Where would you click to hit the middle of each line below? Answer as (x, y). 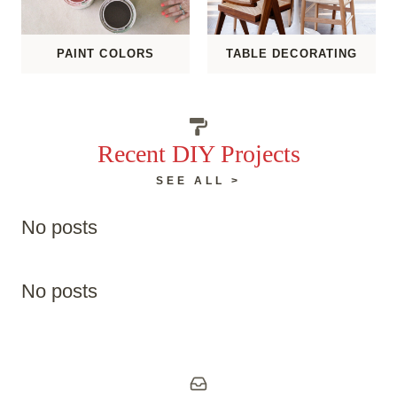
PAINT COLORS (105, 54)
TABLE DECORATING (292, 54)
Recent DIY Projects (198, 154)
